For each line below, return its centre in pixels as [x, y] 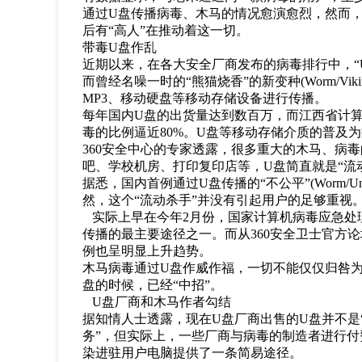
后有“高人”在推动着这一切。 [166, 30]
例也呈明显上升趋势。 [147, 251]
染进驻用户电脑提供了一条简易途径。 [193, 353]
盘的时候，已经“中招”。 [153, 285]
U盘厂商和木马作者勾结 [157, 302]
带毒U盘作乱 [120, 47]
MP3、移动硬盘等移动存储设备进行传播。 [205, 98]
